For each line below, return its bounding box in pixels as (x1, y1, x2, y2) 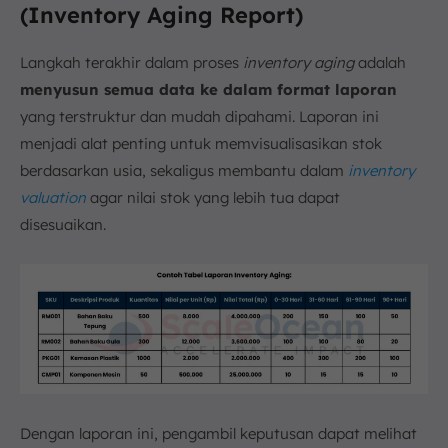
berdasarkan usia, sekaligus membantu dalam (20, 160, 348, 180)
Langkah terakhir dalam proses (20, 52, 243, 72)
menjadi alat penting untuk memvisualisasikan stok (20, 133, 382, 153)
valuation (20, 187, 86, 207)
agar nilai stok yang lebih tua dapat (86, 187, 340, 207)
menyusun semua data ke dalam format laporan (20, 79, 397, 99)
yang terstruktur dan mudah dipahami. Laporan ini (20, 106, 379, 126)
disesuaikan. (20, 214, 106, 234)
